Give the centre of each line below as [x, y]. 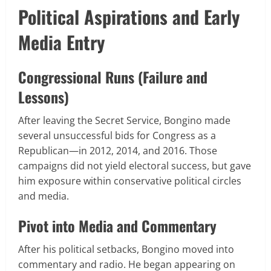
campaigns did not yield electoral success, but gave [135, 165]
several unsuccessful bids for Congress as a [117, 135]
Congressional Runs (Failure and [113, 77]
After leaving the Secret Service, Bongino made [124, 120]
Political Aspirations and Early [129, 16]
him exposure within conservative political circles [130, 181]
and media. [44, 196]
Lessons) [44, 96]
